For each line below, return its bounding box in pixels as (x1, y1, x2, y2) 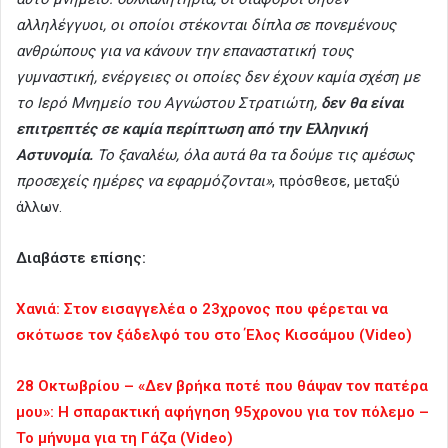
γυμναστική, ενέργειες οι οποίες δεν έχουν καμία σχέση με (16, 67, 420, 86)
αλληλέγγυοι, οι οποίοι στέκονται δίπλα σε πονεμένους (16, 15, 396, 34)
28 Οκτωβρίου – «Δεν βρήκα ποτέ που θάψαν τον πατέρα (16, 376, 428, 395)
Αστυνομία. (16, 145, 93, 164)
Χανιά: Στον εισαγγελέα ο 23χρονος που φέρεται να (16, 299, 388, 318)
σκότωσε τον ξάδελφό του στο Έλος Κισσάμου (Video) (16, 325, 412, 344)
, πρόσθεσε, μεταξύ (272, 171, 400, 190)
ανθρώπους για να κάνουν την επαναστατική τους (16, 41, 353, 60)
